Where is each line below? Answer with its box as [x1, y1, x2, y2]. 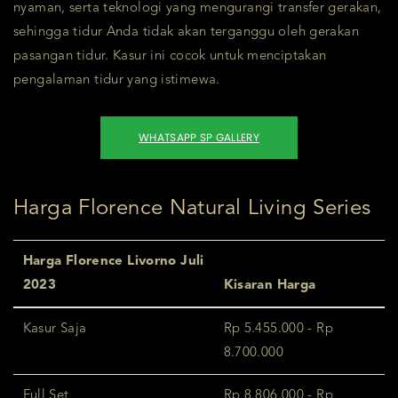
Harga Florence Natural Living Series [13, 198, 371, 220]
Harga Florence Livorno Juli [22, 255, 204, 269]
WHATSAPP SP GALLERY [139, 130, 259, 146]
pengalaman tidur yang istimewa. [13, 74, 220, 88]
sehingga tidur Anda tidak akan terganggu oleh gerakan [13, 26, 359, 40]
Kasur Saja [22, 322, 87, 337]
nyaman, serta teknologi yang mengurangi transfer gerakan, [13, 2, 382, 16]
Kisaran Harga [223, 279, 316, 293]
